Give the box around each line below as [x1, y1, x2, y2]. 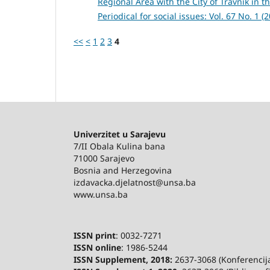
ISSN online [74, 241, 121, 253]
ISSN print [74, 229, 116, 241]
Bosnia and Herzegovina [74, 164, 172, 176]
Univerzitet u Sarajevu [74, 128, 166, 140]
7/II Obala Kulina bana [74, 140, 168, 152]
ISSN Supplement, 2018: [74, 253, 172, 265]
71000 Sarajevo [74, 152, 134, 164]
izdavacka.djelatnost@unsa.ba [74, 176, 196, 188]
